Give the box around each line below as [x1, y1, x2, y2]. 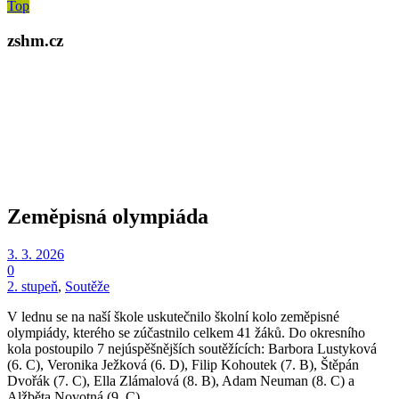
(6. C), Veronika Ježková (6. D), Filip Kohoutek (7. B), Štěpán [7, 356, 359, 372]
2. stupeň [7, 278, 58, 294]
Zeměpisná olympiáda [7, 204, 208, 228]
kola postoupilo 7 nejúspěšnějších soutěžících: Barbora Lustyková [7, 340, 377, 356]
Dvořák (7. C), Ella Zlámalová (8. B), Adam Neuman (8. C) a [7, 372, 354, 388]
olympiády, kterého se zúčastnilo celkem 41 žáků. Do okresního [7, 324, 365, 340]
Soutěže [65, 278, 110, 294]
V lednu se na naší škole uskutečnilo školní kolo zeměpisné [7, 308, 339, 324]
